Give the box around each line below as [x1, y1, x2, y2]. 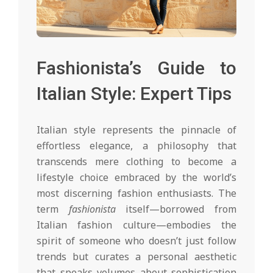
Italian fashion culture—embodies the [37, 218, 236, 232]
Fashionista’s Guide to [37, 57, 236, 79]
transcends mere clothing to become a [37, 154, 236, 168]
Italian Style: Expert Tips [37, 82, 232, 104]
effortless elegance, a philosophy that [37, 138, 236, 152]
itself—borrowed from [115, 202, 237, 216]
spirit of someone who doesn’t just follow [37, 233, 236, 247]
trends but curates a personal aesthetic [37, 249, 236, 263]
